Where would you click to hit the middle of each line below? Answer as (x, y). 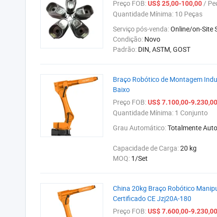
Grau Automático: (140, 128)
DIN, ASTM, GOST (164, 49)
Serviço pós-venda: (142, 29)
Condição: (129, 39)
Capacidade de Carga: (147, 148)
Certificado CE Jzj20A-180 (152, 198)
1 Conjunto (191, 113)
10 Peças (188, 14)
